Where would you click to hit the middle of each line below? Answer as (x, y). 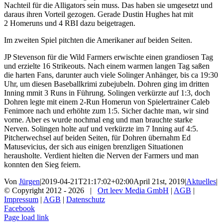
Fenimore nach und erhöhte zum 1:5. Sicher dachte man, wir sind (106, 111)
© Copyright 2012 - (36, 191)
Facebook (19, 209)
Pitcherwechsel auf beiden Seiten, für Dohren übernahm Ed (97, 138)
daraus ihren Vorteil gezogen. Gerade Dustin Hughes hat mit (99, 14)
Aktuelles (201, 182)
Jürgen (29, 182)
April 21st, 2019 (159, 182)
